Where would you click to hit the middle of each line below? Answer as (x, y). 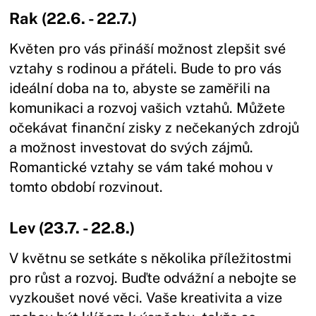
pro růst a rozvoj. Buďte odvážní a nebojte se (153, 278)
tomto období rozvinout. (86, 187)
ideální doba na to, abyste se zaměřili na (140, 88)
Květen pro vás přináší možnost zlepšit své (148, 48)
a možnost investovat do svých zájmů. (132, 147)
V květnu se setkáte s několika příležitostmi (151, 258)
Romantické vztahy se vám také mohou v (141, 167)
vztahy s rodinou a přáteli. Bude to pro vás (146, 68)
